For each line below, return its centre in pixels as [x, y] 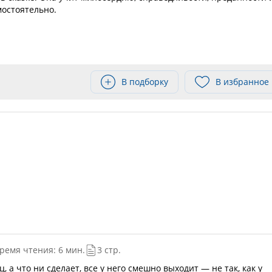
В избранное [242, 82]
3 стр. [109, 250]
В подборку [145, 82]
